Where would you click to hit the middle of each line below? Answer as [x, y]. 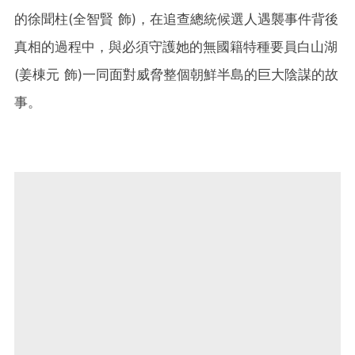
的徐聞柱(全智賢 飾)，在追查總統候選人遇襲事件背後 [176, 19]
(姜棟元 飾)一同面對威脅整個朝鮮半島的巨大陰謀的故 [176, 75]
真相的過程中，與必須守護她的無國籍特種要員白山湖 [176, 47]
